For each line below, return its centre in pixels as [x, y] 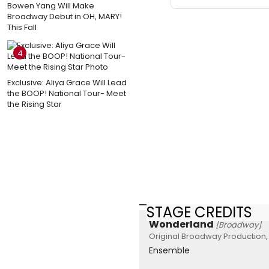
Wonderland [181, 225]
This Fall [22, 27]
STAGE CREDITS [199, 212]
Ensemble [169, 251]
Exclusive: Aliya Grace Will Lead [67, 82]
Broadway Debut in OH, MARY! [65, 16]
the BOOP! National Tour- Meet [67, 93]
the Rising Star [35, 104]
